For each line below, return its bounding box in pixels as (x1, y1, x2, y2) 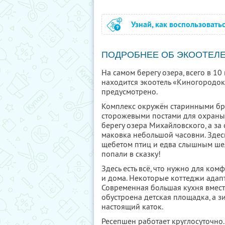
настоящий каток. (101, 201, 163, 211)
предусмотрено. (101, 86, 158, 96)
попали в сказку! (101, 149, 161, 159)
